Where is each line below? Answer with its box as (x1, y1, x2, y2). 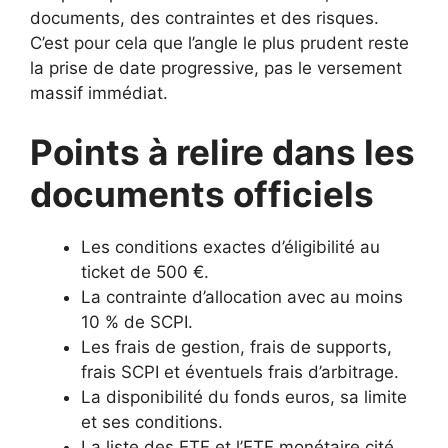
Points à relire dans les (30, 131, 415, 173)
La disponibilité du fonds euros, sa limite (81, 387, 407, 407)
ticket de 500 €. (81, 262, 209, 282)
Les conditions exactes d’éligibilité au (81, 237, 380, 257)
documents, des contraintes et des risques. (30, 7, 379, 28)
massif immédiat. (30, 82, 168, 103)
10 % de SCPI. (81, 312, 193, 332)
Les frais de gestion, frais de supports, (81, 337, 392, 357)
